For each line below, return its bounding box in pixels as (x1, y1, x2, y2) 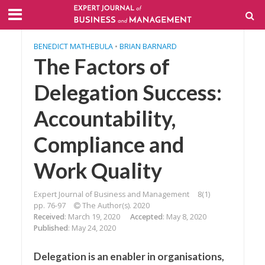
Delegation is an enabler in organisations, (33, 250, 224, 263)
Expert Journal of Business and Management (33, 189, 189, 199)
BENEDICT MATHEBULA (33, 41, 113, 51)
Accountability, (33, 106, 176, 131)
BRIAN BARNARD (119, 41, 177, 51)
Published (33, 223, 68, 233)
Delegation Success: (33, 80, 222, 105)
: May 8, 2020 (162, 212, 206, 222)
